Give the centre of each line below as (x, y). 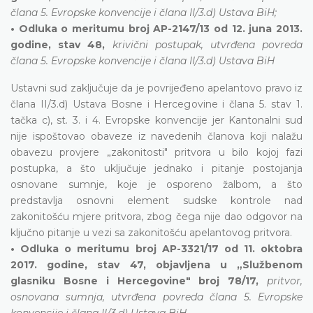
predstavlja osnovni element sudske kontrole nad (156, 200)
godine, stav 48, (58, 44)
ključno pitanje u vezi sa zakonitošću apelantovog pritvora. (151, 232)
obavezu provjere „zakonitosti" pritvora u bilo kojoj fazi (156, 152)
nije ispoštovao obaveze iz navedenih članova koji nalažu (156, 136)
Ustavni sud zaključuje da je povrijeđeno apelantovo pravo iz (156, 88)
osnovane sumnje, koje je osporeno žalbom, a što (156, 184)
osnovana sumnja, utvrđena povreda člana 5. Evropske (156, 297)
